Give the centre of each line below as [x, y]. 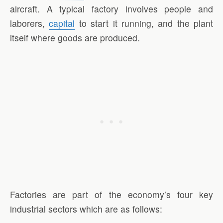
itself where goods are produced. [75, 38]
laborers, [30, 23]
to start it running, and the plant [144, 23]
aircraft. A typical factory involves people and [111, 9]
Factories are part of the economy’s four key [111, 194]
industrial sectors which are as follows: [86, 209]
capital [62, 23]
